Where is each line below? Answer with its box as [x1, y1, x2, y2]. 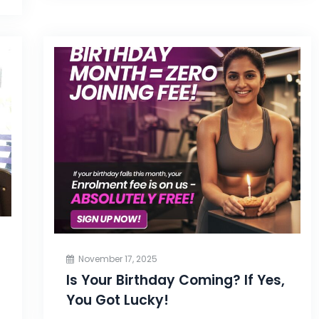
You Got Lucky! [66, 290, 169, 310]
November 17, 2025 [78, 252, 157, 265]
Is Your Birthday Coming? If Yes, [66, 270, 285, 290]
